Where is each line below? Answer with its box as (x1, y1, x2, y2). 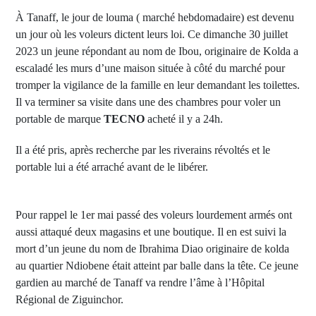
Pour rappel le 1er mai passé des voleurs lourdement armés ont (16, 209, 292, 221)
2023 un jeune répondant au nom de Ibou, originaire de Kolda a (16, 45, 298, 57)
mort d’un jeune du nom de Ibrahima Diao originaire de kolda (16, 243, 289, 255)
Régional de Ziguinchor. (16, 293, 123, 305)
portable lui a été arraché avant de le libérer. (16, 161, 208, 173)
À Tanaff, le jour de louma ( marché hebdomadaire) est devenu (16, 11, 294, 23)
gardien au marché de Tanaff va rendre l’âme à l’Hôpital (16, 276, 265, 288)
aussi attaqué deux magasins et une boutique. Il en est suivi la (16, 226, 286, 238)
